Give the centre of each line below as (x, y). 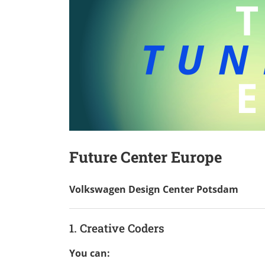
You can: (90, 253)
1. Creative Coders (117, 228)
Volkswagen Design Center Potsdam (154, 189)
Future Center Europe (146, 157)
